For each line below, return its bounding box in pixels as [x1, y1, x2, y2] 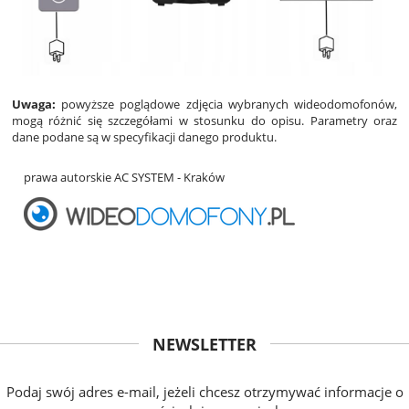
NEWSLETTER [152, 332, 257, 355]
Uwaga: [12, 95, 56, 112]
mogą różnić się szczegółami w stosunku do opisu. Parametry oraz [12, 111, 397, 129]
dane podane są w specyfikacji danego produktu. [12, 128, 277, 145]
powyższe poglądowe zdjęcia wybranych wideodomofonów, [56, 95, 397, 112]
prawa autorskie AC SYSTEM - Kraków [24, 168, 225, 185]
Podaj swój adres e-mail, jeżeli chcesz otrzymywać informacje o [5, 382, 404, 401]
